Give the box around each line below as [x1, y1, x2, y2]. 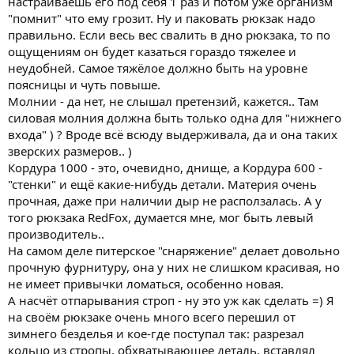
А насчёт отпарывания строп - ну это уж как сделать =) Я [8, 292, 334, 308]
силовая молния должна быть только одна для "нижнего [8, 110, 341, 126]
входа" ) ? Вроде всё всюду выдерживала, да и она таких [8, 126, 337, 142]
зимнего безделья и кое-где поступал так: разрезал [8, 326, 304, 341]
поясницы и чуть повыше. [8, 77, 160, 92]
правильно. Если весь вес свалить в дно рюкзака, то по [8, 27, 330, 43]
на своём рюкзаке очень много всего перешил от [8, 309, 296, 325]
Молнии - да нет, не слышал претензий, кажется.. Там [8, 93, 318, 109]
